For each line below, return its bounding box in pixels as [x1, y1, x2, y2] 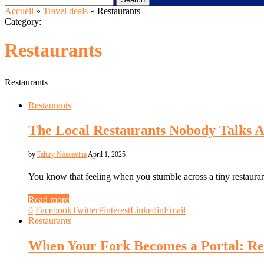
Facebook [35, 204, 72, 215]
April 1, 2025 [88, 150, 126, 159]
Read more [28, 194, 69, 204]
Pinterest [98, 204, 130, 215]
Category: [5, 16, 41, 27]
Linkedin [130, 204, 164, 215]
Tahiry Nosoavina [37, 150, 87, 159]
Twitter [72, 204, 98, 215]
